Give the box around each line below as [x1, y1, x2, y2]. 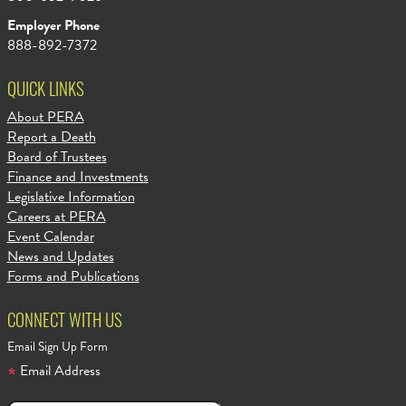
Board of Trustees [6, 146, 107, 168]
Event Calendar [6, 226, 94, 247]
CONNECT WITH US [6, 314, 122, 332]
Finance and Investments [6, 166, 149, 188]
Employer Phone [6, 14, 100, 36]
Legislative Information [6, 186, 135, 208]
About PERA [6, 106, 84, 128]
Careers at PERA [6, 206, 106, 227]
